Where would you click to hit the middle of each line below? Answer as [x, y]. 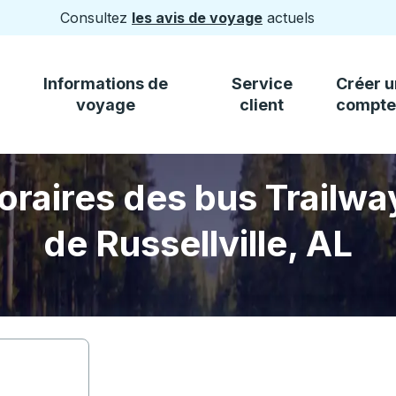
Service [262, 84]
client [262, 105]
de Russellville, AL [198, 244]
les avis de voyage [197, 18]
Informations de [106, 84]
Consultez [96, 18]
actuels [289, 18]
